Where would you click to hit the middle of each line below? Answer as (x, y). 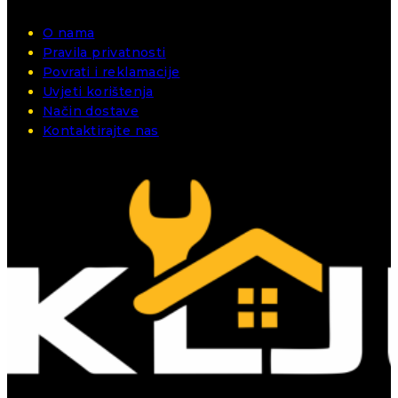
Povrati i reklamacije (111, 72)
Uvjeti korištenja (98, 92)
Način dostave (91, 111)
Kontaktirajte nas (101, 131)
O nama (69, 33)
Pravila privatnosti (104, 53)
